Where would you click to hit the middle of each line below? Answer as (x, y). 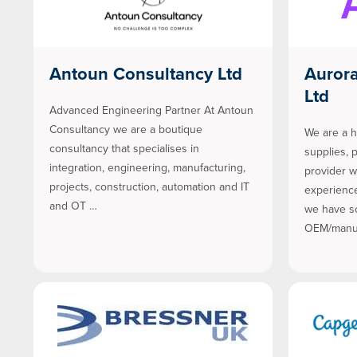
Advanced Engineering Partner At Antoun (151, 111)
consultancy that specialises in (124, 149)
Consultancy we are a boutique (126, 130)
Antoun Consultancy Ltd (146, 74)
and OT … (73, 206)
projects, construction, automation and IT (149, 187)
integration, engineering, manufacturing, (147, 168)
